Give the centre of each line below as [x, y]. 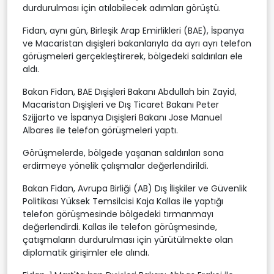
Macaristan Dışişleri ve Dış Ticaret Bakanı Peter [121, 104]
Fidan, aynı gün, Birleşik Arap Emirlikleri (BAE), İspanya [133, 30]
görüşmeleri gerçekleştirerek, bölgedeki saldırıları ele [133, 56]
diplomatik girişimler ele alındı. [86, 252]
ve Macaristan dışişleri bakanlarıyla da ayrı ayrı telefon [137, 43]
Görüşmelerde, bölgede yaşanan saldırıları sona [123, 153]
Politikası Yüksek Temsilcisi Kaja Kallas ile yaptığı [123, 201]
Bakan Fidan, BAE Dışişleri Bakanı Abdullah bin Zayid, [130, 91]
